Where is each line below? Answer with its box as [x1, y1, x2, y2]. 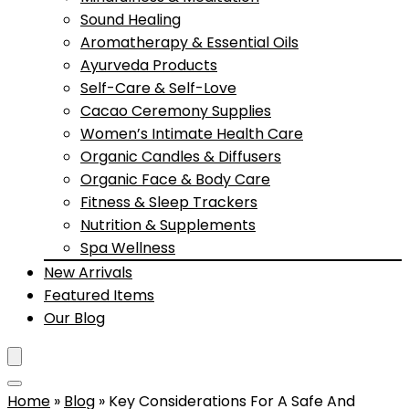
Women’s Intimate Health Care [80, 123, 303, 144]
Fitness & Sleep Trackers [80, 192, 257, 213]
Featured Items [44, 285, 154, 306]
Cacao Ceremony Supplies [80, 100, 271, 121]
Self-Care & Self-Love [80, 78, 236, 99]
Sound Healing [80, 9, 181, 30]
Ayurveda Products [80, 55, 217, 76]
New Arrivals [44, 262, 132, 283]
